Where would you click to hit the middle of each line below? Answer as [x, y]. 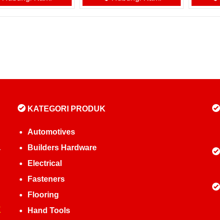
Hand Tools [49, 210]
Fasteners [46, 179]
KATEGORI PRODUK [65, 109]
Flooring [43, 195]
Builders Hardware [62, 148]
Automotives [51, 132]
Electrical [44, 163]
